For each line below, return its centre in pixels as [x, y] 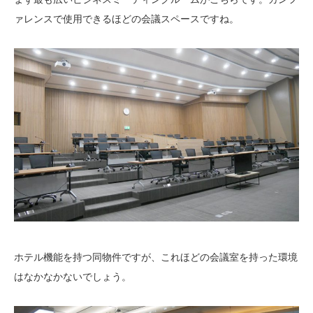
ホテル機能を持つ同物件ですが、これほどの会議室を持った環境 [156, 257]
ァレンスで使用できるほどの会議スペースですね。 [126, 19]
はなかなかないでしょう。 [73, 276]
